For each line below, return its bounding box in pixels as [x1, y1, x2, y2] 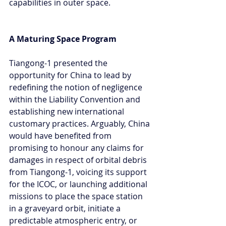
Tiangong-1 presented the [9, 57, 109, 69]
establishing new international [9, 105, 126, 117]
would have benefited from [9, 130, 114, 141]
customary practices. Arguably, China [9, 118, 152, 129]
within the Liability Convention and [9, 93, 142, 105]
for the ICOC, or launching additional [9, 178, 149, 190]
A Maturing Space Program [9, 33, 117, 44]
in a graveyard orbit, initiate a [9, 202, 123, 214]
